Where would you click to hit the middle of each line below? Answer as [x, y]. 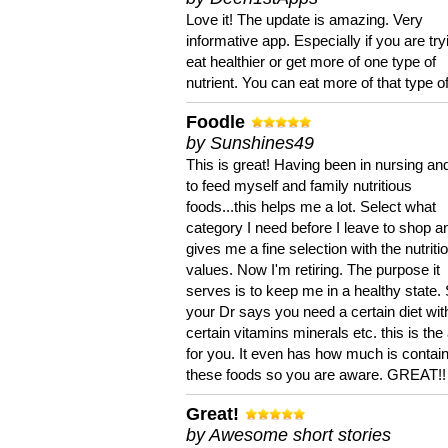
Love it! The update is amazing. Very [304, 19]
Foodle [215, 122]
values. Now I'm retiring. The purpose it [313, 269]
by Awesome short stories [288, 435]
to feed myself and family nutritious [299, 185]
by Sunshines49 [250, 143]
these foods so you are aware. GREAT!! [316, 374]
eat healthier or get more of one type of [311, 61]
